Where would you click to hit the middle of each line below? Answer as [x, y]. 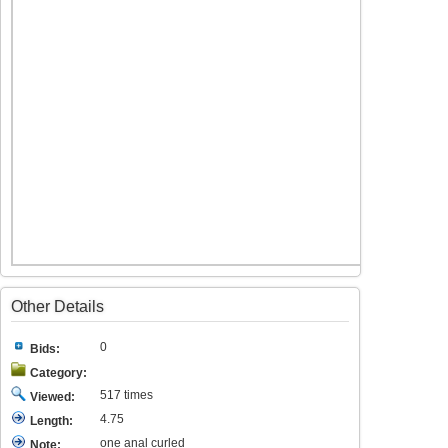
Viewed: [52, 397]
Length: [51, 421]
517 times [126, 395]
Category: [58, 373]
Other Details [57, 306]
